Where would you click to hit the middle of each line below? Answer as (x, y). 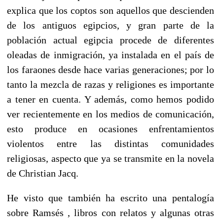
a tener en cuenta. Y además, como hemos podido (110, 99)
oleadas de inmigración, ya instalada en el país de (110, 55)
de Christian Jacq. (43, 173)
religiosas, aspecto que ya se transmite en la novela (110, 158)
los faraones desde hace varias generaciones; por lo (110, 69)
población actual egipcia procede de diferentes (110, 40)
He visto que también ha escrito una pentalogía (110, 198)
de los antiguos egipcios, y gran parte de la (110, 25)
